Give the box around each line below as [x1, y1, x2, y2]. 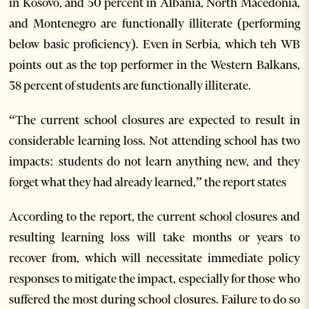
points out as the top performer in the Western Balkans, [9, 57, 300, 73]
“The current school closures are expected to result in [9, 112, 300, 128]
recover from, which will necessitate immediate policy [9, 250, 300, 266]
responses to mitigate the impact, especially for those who [9, 271, 300, 287]
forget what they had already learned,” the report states [9, 175, 287, 190]
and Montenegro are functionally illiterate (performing [9, 16, 300, 32]
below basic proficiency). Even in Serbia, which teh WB [9, 37, 300, 52]
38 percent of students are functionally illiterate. [9, 78, 252, 94]
